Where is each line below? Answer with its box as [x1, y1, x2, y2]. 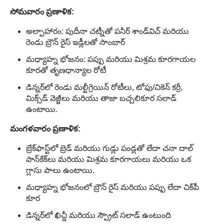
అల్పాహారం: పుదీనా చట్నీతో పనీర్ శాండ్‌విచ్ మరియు [26, 26, 189, 35]
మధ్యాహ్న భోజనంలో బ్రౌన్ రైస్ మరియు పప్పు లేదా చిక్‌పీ [26, 182, 199, 191]
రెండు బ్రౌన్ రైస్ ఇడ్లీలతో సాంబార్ [26, 37, 125, 46]
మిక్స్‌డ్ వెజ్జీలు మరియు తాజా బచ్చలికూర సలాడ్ [26, 93, 176, 102]
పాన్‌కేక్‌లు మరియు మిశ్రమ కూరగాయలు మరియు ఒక [26, 154, 191, 163]
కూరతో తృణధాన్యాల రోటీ [26, 65, 106, 74]
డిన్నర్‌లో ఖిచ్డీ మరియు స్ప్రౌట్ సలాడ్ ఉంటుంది [26, 210, 171, 219]
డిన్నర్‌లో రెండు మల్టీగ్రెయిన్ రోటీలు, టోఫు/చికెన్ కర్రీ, [26, 82, 182, 91]
